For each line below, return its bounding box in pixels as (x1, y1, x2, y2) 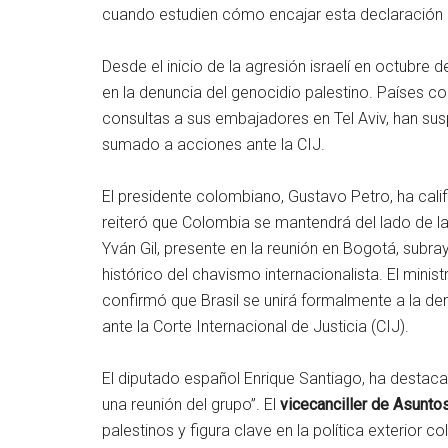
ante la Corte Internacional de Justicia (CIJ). (102, 317, 409, 336)
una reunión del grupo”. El (102, 395, 280, 414)
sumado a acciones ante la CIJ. (102, 135, 325, 154)
